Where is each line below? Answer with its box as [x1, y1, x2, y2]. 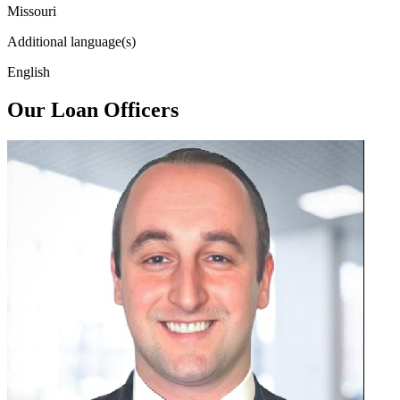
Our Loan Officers [7, 97, 179, 121]
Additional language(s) [7, 33, 136, 49]
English [7, 63, 50, 79]
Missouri [7, 3, 56, 19]
